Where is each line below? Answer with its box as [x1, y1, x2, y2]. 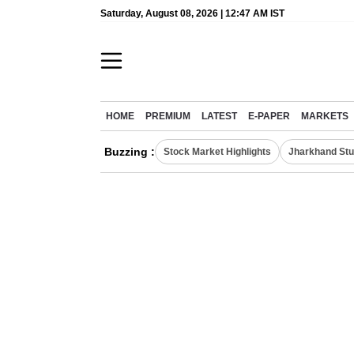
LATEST [201, 111, 237, 121]
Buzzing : [104, 145, 155, 158]
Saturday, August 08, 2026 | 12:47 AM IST [100, 8, 284, 19]
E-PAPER [248, 111, 290, 121]
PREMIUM [145, 111, 190, 121]
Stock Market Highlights [164, 146, 271, 157]
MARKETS [301, 111, 348, 121]
